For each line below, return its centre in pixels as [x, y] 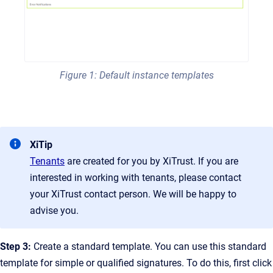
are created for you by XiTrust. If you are [151, 161]
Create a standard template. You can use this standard [149, 246]
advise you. [54, 210]
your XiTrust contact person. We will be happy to [133, 194]
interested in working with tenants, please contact [136, 177]
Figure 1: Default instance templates [136, 75]
